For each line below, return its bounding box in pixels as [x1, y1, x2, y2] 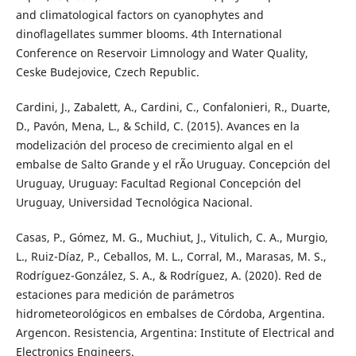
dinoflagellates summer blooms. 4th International [15, 25, 282, 41]
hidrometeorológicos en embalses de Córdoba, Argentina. [15, 305, 325, 321]
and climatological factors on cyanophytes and [15, 6, 264, 22]
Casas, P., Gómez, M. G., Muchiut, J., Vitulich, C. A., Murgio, [15, 229, 328, 245]
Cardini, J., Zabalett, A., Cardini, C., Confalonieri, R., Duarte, [15, 99, 331, 114]
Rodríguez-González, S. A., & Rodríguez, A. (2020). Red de [15, 267, 322, 283]
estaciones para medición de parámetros [15, 286, 234, 302]
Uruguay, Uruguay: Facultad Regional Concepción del [15, 175, 301, 191]
